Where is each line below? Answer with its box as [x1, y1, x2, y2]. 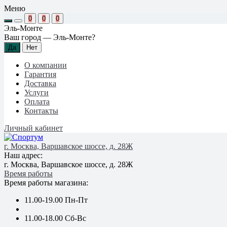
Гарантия [24, 70, 56, 79]
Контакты [24, 106, 58, 115]
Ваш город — [4, 33, 53, 42]
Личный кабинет [4, 124, 63, 132]
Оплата [24, 97, 50, 106]
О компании [24, 61, 67, 69]
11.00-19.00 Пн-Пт [24, 196, 88, 204]
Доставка [24, 79, 56, 88]
